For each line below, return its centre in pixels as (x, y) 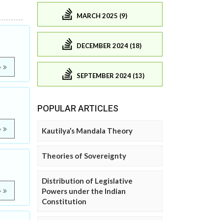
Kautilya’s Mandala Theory (87, 131)
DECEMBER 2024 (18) (109, 45)
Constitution (64, 202)
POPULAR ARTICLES (78, 109)
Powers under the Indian (84, 191)
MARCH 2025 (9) (102, 15)
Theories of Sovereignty (84, 156)
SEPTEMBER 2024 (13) (110, 75)
